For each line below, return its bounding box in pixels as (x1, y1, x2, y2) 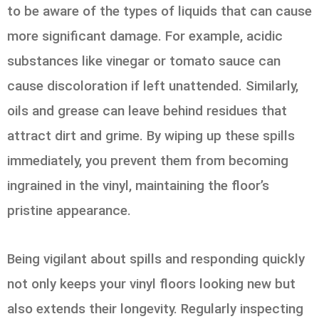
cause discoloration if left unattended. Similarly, (7, 78, 298, 95)
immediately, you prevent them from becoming (7, 152, 288, 169)
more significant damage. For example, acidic (7, 28, 283, 45)
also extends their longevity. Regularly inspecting (7, 300, 303, 318)
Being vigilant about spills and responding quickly (7, 251, 305, 268)
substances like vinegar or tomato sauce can (7, 53, 281, 70)
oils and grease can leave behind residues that (7, 103, 287, 120)
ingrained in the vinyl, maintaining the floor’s (7, 177, 269, 194)
